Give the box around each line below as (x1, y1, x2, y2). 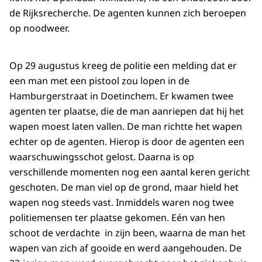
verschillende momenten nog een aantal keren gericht (9, 166, 250, 179)
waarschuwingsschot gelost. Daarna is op (9, 150, 194, 164)
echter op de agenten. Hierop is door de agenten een (9, 135, 244, 149)
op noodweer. (9, 22, 70, 35)
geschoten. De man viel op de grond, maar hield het (9, 181, 239, 194)
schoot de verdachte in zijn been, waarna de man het (9, 226, 246, 240)
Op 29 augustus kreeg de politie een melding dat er (9, 59, 237, 73)
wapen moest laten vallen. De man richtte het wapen (9, 120, 242, 133)
